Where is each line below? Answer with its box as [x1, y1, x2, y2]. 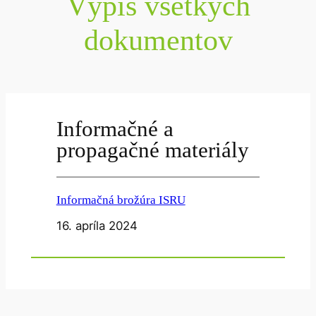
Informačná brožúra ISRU [56, 193, 186, 207]
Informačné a [56, 116, 174, 142]
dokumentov [83, 23, 233, 56]
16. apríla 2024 [56, 219, 138, 233]
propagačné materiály [56, 138, 249, 163]
